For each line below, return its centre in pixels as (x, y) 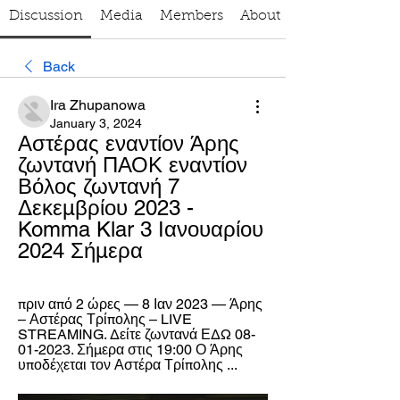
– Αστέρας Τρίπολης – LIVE (105, 319)
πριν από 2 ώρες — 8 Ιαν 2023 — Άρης (140, 304)
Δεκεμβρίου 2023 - (106, 208)
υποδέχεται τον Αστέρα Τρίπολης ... (128, 365)
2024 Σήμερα (80, 250)
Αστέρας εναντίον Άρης (129, 143)
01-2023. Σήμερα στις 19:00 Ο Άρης (130, 350)
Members (191, 16)
